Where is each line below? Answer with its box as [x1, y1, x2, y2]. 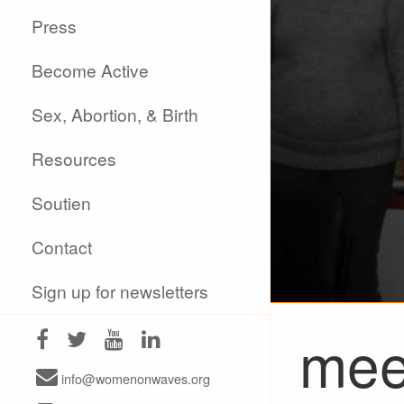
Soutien [32, 190, 92, 215]
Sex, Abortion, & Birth [32, 102, 199, 126]
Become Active [32, 58, 150, 82]
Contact [32, 234, 93, 259]
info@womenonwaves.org [58, 369, 210, 388]
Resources [32, 146, 117, 170]
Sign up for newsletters [32, 279, 209, 303]
